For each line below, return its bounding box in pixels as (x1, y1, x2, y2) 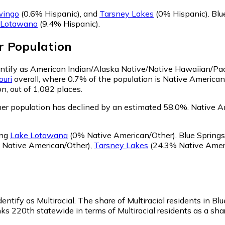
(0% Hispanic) (154, 9, 208, 19)
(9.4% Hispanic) (38, 19, 98, 29)
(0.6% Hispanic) (19, 9, 80, 19)
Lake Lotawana (10, 130, 68, 140)
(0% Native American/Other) (68, 130, 175, 140)
